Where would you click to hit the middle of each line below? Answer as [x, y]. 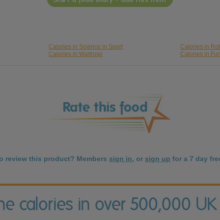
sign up [158, 159]
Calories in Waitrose [75, 54]
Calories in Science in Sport [85, 47]
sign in [121, 159]
